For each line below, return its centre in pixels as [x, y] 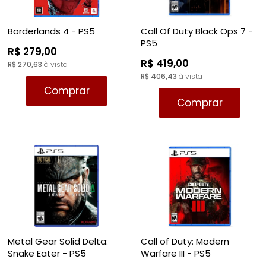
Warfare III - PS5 [176, 253]
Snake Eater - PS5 [47, 253]
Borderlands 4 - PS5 [51, 31]
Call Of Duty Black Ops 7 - [197, 31]
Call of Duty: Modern [185, 241]
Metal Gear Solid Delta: [58, 241]
